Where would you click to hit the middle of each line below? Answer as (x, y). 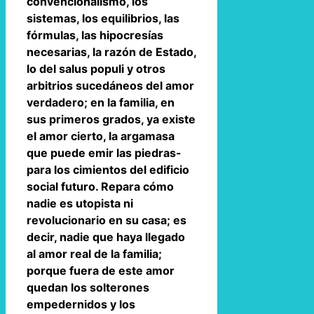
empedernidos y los (81, 304)
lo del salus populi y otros (96, 68)
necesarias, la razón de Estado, (111, 52)
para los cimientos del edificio (108, 169)
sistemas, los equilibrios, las (103, 18)
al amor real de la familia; (94, 253)
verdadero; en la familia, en (101, 102)
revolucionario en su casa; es (107, 220)
